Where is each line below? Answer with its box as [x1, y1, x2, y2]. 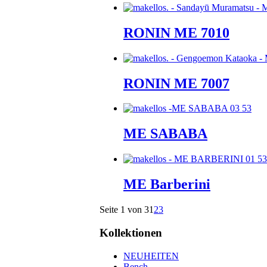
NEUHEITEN [123, 250, 179, 261]
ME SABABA [123, 126, 207, 142]
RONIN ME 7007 [123, 75, 229, 91]
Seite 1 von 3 [100, 204, 149, 215]
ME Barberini [123, 176, 210, 193]
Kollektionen [100, 226, 162, 239]
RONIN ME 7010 [123, 24, 229, 41]
